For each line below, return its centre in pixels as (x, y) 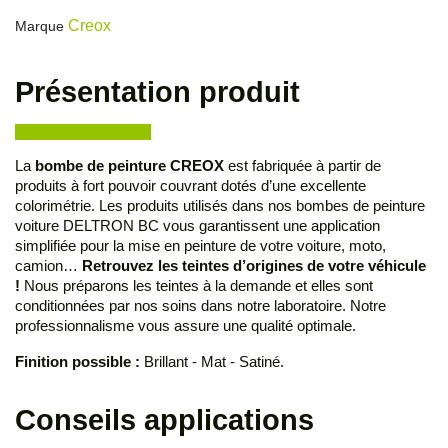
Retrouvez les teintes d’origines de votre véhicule (254, 266)
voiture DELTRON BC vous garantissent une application (197, 226)
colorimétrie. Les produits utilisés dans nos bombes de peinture (220, 206)
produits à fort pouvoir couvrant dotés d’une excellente (190, 186)
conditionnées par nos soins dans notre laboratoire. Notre (200, 306)
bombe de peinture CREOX (129, 166)
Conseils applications (168, 420)
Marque (39, 26)
